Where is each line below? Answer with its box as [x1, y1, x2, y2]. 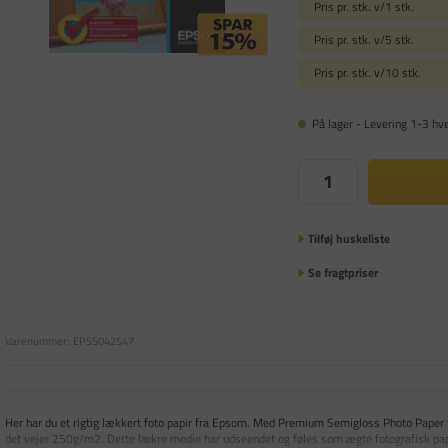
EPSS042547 [73, 332, 134, 349]
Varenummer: [5, 332, 69, 349]
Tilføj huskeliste [307, 228, 390, 248]
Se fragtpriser [307, 262, 378, 282]
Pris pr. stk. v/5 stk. [313, 29, 414, 49]
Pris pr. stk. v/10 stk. [313, 62, 421, 82]
